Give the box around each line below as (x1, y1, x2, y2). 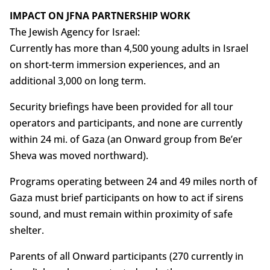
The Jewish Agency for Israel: (9, 25, 140, 39)
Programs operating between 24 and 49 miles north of (9, 174, 257, 188)
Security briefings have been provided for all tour (9, 99, 233, 113)
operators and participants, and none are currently (9, 116, 242, 130)
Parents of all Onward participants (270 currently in (9, 249, 243, 263)
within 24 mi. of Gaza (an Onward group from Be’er (9, 132, 242, 146)
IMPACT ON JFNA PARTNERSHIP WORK (9, 8, 190, 22)
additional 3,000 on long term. (9, 74, 146, 87)
